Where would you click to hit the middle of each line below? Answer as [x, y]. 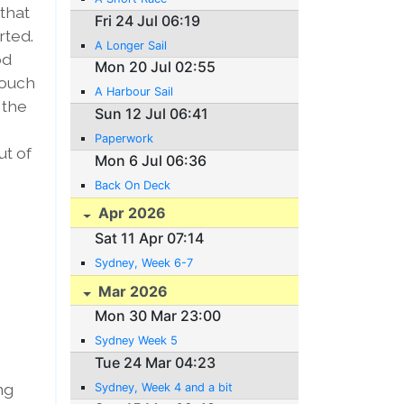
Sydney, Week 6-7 [144, 262]
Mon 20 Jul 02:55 [156, 67]
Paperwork [124, 138]
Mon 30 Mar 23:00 [158, 315]
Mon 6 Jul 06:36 [151, 160]
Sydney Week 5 [137, 340]
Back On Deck [133, 185]
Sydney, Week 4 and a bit [164, 387]
